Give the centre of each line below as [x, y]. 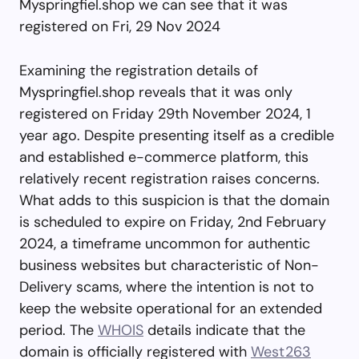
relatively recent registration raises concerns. [169, 178]
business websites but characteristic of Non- [169, 265]
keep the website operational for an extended [171, 308]
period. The [58, 330]
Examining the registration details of [139, 70]
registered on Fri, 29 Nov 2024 [120, 26]
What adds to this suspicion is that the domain [174, 200]
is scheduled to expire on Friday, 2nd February [173, 222]
